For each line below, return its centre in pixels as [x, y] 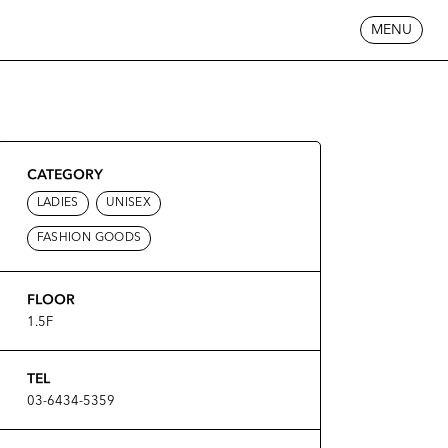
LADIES [57, 203]
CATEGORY [64, 174]
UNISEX [128, 203]
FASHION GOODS [89, 238]
